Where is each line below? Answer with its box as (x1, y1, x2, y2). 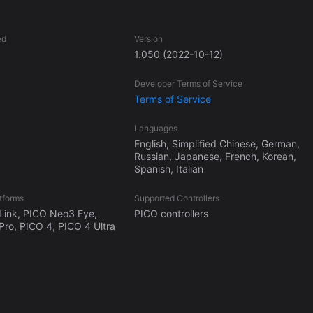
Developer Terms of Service (133, 78, 242, 89)
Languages (133, 123, 177, 134)
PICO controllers (133, 208, 208, 220)
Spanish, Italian (133, 163, 203, 175)
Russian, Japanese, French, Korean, (133, 150, 296, 163)
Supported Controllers (133, 193, 219, 204)
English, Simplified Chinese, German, (133, 138, 300, 150)
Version (133, 34, 163, 45)
